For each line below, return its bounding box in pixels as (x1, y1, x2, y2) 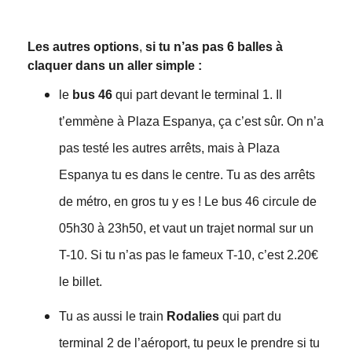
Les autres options (27, 40, 139, 54)
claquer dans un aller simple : (27, 59, 202, 73)
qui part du (218, 310, 281, 324)
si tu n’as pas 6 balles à (145, 40, 283, 54)
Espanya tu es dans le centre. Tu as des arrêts (58, 168, 315, 182)
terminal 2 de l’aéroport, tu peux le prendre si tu (58, 336, 320, 350)
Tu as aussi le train (58, 310, 167, 324)
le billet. (58, 275, 102, 289)
